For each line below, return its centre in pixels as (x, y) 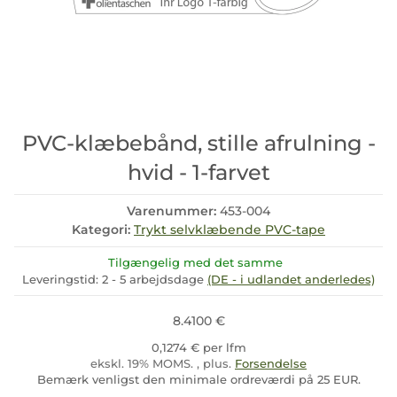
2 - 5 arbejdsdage (155, 279)
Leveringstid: (62, 279)
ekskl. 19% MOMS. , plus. (163, 363)
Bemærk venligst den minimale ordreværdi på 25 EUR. (198, 379)
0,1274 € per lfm (198, 347)
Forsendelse (271, 363)
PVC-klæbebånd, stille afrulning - (198, 143)
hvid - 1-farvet (198, 172)
